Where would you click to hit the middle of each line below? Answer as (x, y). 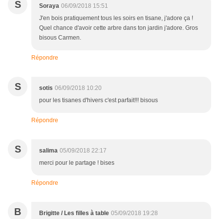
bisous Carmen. (60, 38)
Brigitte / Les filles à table (74, 213)
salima (48, 151)
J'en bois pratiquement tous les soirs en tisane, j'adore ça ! (116, 18)
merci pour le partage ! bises (77, 163)
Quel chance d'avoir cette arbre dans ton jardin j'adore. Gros (119, 28)
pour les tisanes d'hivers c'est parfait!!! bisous (99, 100)
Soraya (49, 6)
